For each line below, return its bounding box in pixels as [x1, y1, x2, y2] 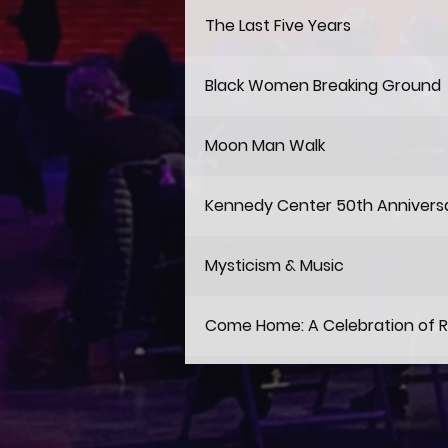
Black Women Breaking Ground [205, 74, 441, 97]
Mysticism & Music [205, 254, 344, 277]
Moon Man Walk [205, 134, 325, 157]
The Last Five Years [205, 14, 351, 37]
